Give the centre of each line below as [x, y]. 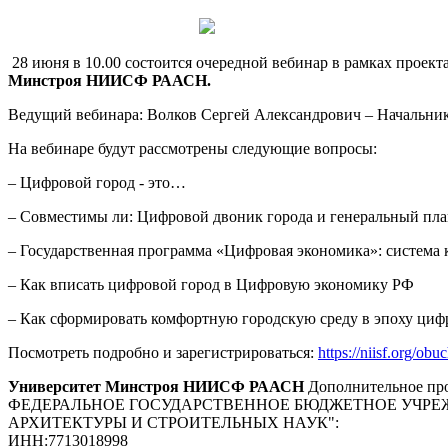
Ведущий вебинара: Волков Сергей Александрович [184, 114]
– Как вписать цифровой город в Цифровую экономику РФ [211, 284]
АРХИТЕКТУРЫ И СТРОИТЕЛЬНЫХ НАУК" [171, 422]
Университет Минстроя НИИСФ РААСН [156, 386]
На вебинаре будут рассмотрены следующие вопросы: [192, 148]
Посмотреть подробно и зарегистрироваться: [163, 352]
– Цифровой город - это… [97, 182]
